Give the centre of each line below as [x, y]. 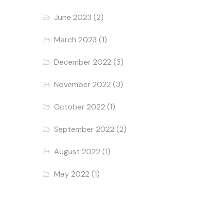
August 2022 [77, 151]
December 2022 [83, 62]
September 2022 [84, 129]
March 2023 [76, 39]
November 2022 [83, 84]
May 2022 [72, 174]
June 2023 [73, 17]
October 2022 [80, 107]
